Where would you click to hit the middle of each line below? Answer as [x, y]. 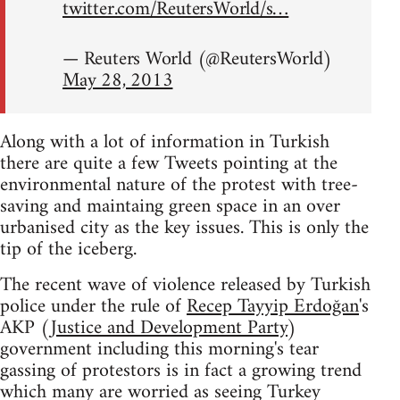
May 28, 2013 [118, 81]
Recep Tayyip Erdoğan [273, 307]
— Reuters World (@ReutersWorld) [197, 60]
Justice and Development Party [169, 329]
